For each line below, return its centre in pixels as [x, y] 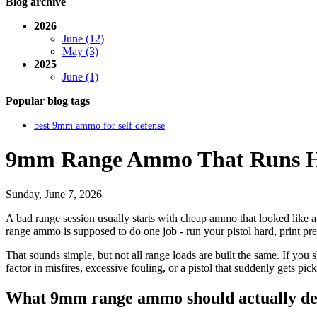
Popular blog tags [48, 100]
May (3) [80, 51]
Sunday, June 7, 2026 [54, 194]
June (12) [83, 38]
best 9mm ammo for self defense [99, 125]
